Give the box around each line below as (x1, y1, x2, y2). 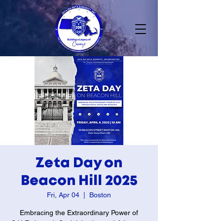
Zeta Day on (36, 157, 122, 170)
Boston (89, 191, 111, 199)
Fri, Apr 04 (47, 191, 79, 199)
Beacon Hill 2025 (20, 175, 138, 187)
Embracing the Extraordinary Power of (20, 209, 138, 217)
